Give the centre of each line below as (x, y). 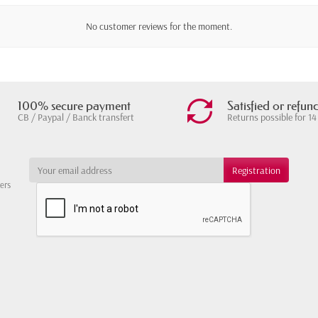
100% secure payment (74, 106)
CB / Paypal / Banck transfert (76, 117)
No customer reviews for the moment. (159, 27)
